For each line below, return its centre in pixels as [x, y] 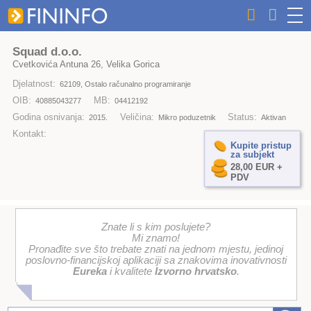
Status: [243, 117]
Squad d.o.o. [47, 51]
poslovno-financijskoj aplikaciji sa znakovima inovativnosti [156, 261]
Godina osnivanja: [48, 117]
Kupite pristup [261, 145]
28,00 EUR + [256, 167]
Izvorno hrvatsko [195, 272]
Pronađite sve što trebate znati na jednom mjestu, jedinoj [156, 250]
